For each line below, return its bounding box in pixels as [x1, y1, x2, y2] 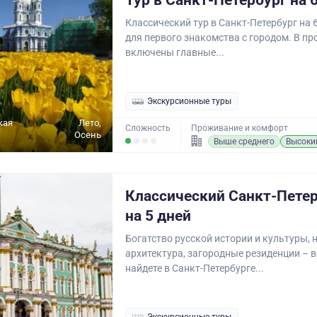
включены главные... [125, 47, 224, 58]
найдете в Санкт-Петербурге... [125, 263, 264, 274]
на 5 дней [125, 207, 191, 224]
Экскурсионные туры [147, 96, 231, 106]
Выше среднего [214, 137, 275, 146]
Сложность [125, 123, 171, 133]
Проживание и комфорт [191, 123, 288, 133]
